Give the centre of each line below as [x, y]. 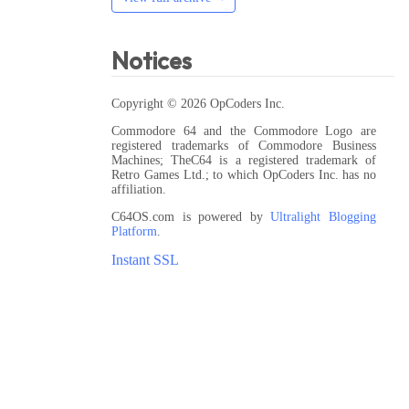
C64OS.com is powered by [191, 216]
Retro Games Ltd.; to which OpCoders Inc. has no [244, 174]
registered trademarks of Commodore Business [244, 145]
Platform [134, 231]
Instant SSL [145, 259]
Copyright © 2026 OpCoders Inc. [198, 103]
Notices [152, 63]
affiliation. [139, 189]
